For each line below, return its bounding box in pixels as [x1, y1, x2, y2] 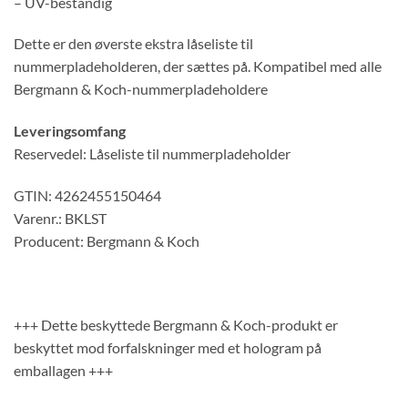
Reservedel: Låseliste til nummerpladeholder [14, 145, 291, 163]
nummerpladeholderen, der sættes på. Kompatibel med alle [14, 57, 382, 76]
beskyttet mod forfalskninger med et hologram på [14, 338, 321, 356]
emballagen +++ [14, 361, 113, 379]
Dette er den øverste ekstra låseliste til [14, 35, 253, 53]
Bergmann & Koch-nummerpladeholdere [14, 80, 268, 98]
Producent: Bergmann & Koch [14, 231, 199, 250]
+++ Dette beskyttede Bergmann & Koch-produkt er [14, 315, 338, 333]
